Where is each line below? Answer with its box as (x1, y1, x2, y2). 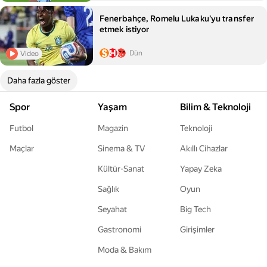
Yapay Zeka (180, 164, 222, 173)
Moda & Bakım (98, 245, 151, 254)
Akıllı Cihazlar (180, 144, 228, 153)
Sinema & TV (98, 144, 145, 153)
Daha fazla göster (7, 76, 70, 85)
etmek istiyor (100, 24, 150, 34)
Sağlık (98, 184, 119, 194)
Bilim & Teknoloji (180, 101, 251, 113)
